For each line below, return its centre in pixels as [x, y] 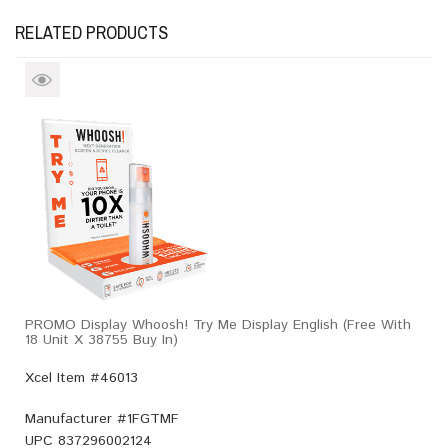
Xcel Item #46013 [81, 378]
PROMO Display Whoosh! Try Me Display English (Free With [218, 325]
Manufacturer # [76, 419]
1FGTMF [153, 419]
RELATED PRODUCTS [91, 33]
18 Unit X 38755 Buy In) [101, 340]
